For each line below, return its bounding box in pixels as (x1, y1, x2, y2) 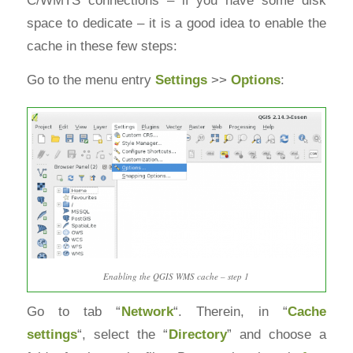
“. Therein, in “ (173, 303, 288, 320)
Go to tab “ (26, 303, 121, 320)
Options (230, 72, 281, 88)
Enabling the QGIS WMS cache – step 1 (103, 270, 250, 283)
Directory (168, 326, 227, 343)
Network (121, 303, 173, 320)
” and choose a (226, 326, 327, 343)
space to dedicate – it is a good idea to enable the (26, 14, 327, 31)
